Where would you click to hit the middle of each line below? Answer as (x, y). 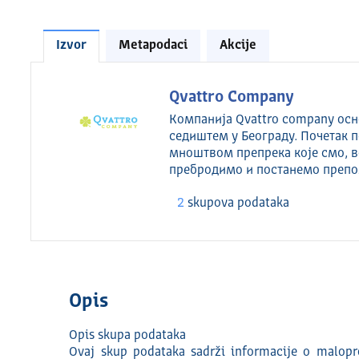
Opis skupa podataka (128, 336)
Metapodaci (153, 46)
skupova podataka (237, 204)
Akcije (238, 46)
